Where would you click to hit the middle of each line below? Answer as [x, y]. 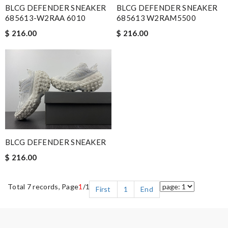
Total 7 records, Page [43, 187]
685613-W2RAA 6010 [46, 18]
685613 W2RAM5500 [156, 18]
